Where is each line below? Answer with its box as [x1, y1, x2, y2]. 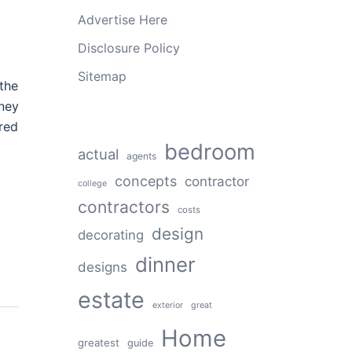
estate [77, 286, 145, 313]
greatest [77, 336, 119, 349]
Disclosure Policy [77, 40, 180, 56]
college [77, 178, 107, 189]
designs [77, 259, 127, 275]
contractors [77, 197, 170, 217]
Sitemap [77, 68, 126, 84]
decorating [77, 227, 144, 243]
